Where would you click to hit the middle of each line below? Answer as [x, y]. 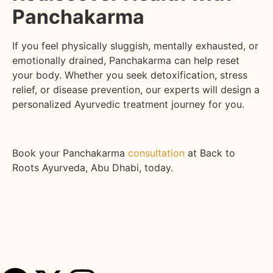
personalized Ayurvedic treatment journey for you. [128, 104]
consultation [156, 153]
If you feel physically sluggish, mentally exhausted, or [135, 45]
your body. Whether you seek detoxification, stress [130, 75]
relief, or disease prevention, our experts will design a [136, 89]
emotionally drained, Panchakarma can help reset [126, 60]
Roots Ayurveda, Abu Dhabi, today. [93, 167]
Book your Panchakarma [70, 153]
